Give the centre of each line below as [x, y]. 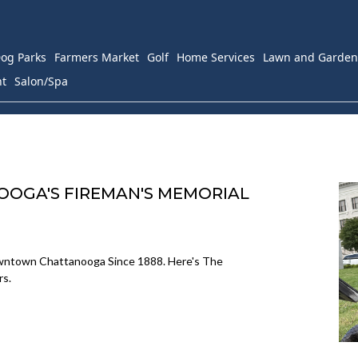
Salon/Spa [41, 81]
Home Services [216, 57]
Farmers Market [97, 57]
